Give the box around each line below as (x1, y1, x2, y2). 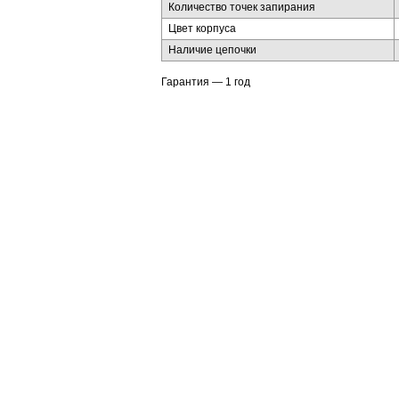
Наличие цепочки (168, 44, 256, 56)
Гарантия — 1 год (161, 76, 250, 88)
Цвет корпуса (168, 22, 236, 35)
